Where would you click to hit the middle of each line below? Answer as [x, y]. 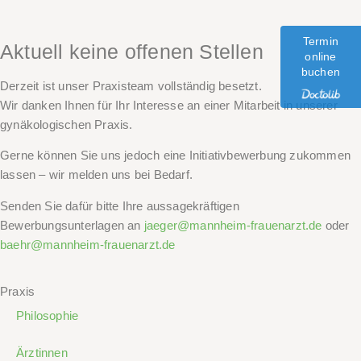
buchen [321, 72]
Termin [321, 41]
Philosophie [48, 316]
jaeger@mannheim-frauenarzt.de [233, 225]
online [321, 56]
